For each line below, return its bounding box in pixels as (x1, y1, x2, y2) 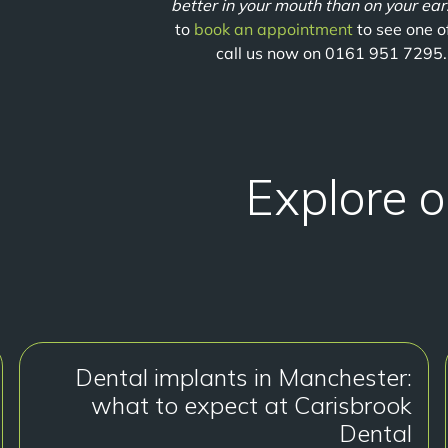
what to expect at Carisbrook (91, 390, 413, 420)
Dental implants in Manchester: (75, 362, 413, 392)
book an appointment (194, 19, 353, 39)
